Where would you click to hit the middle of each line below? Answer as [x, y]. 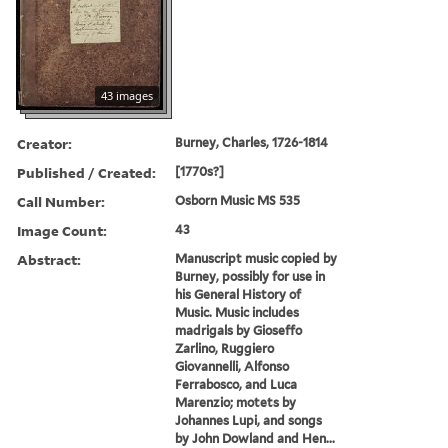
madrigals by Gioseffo [239, 330]
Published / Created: [86, 172]
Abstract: [49, 259]
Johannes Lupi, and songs [249, 420]
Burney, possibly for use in [250, 276]
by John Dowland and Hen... [255, 438]
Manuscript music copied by [256, 258]
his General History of [238, 294]
